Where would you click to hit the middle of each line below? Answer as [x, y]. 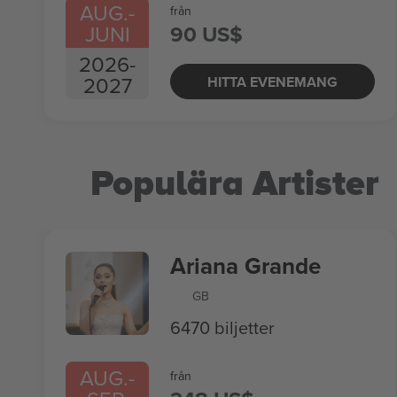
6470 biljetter [222, 327]
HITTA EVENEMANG [272, 82]
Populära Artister [235, 184]
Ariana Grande [245, 266]
